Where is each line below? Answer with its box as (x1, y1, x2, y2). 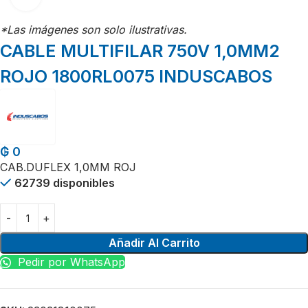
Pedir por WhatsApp (14, 255, 125, 269)
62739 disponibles (14, 176, 115, 190)
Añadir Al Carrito (108, 236, 200, 250)
